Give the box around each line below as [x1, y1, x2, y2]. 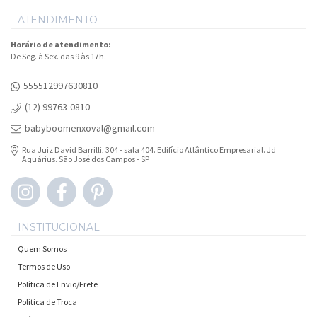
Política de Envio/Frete [18, 278, 98, 289]
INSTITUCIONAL [18, 220, 100, 234]
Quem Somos [18, 243, 67, 254]
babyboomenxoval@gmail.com [25, 121, 155, 134]
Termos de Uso [18, 260, 70, 272]
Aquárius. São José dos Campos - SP [22, 153, 150, 164]
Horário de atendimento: [11, 38, 111, 50]
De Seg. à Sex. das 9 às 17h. [11, 50, 106, 62]
